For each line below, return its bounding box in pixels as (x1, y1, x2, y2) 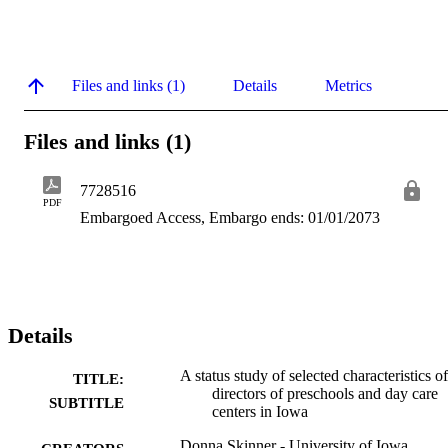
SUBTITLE (49, 395, 124, 412)
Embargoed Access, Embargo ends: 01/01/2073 (80, 209, 380, 227)
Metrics (325, 76, 372, 94)
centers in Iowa (212, 403, 308, 421)
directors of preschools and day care (212, 385, 438, 403)
